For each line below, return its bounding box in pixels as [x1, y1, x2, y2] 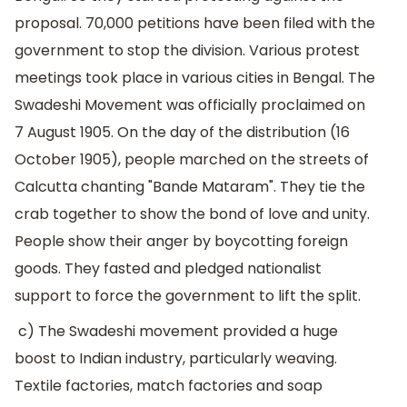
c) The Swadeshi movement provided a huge [15, 321, 338, 342]
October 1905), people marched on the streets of [15, 148, 369, 170]
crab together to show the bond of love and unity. [15, 203, 370, 224]
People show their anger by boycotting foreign [15, 230, 348, 252]
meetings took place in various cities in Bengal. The [15, 66, 375, 88]
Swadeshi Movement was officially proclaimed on [15, 94, 365, 115]
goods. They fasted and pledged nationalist [15, 257, 322, 279]
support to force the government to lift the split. [15, 284, 361, 306]
